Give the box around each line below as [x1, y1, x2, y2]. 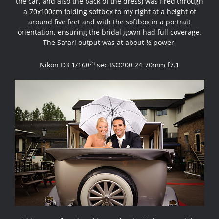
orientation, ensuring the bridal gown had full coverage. [18, 27, 201, 37]
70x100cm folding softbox [29, 6, 113, 16]
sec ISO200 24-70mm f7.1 [95, 60, 179, 69]
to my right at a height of [112, 6, 196, 16]
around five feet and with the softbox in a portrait [28, 17, 191, 26]
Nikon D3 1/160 [40, 60, 89, 69]
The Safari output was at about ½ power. [43, 37, 176, 47]
